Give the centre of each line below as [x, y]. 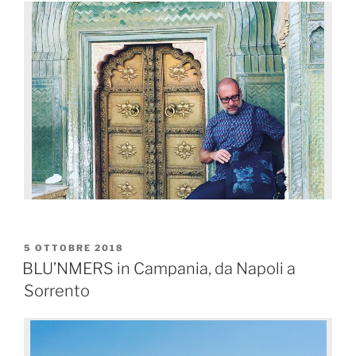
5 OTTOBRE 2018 [74, 248]
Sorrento [57, 290]
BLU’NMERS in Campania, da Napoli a [159, 268]
